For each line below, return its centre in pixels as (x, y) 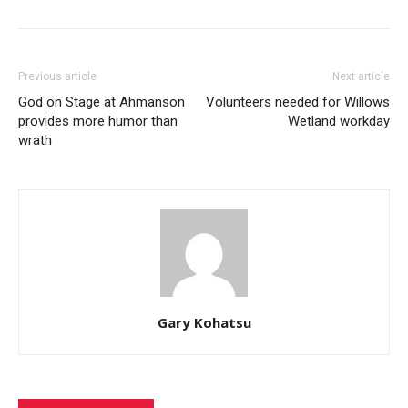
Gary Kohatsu (204, 323)
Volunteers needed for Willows (298, 102)
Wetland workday (339, 122)
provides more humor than (98, 122)
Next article (361, 77)
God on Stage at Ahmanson (102, 102)
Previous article (57, 77)
